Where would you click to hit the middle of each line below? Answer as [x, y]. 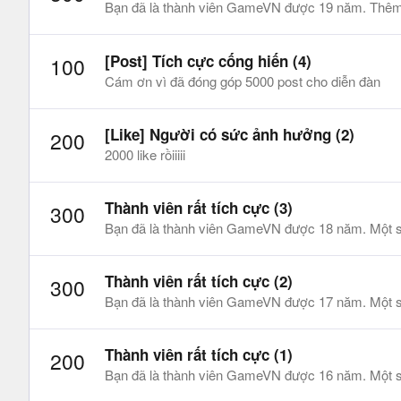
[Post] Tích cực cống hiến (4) [208, 60]
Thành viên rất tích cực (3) [199, 207]
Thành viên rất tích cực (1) [199, 354]
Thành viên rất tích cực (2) [199, 281]
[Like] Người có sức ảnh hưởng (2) [230, 134]
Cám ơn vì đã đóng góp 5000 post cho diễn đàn [243, 81]
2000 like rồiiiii [145, 154]
